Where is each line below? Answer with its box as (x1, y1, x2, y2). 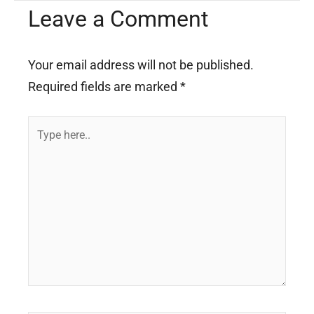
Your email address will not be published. (28, 57, 254, 72)
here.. (27, 140, 60, 156)
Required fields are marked (28, 78, 180, 94)
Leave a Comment (28, 5, 208, 32)
